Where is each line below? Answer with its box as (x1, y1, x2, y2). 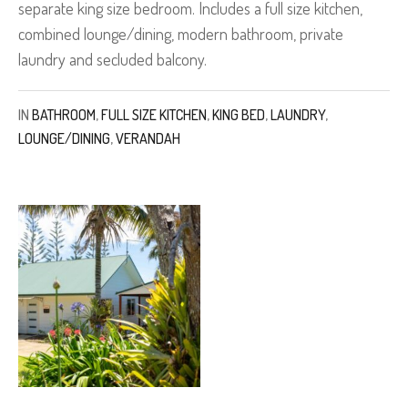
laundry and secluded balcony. (18, 49, 207, 70)
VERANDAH (116, 129, 180, 148)
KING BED (212, 106, 265, 125)
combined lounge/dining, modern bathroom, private (18, 24, 343, 45)
